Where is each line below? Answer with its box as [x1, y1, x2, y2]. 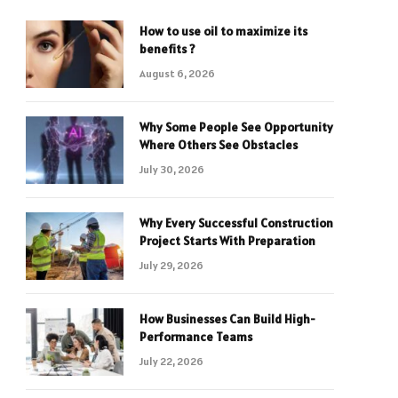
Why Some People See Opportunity [139, 119, 333, 135]
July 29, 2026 [139, 259, 203, 272]
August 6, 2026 [139, 67, 215, 80]
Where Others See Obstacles [139, 137, 298, 153]
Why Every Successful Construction [139, 215, 333, 231]
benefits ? [139, 41, 195, 57]
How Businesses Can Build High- [139, 311, 315, 327]
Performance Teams [139, 329, 252, 345]
